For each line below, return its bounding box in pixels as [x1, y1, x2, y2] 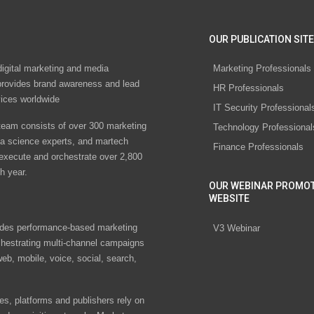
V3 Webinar [213, 222, 260, 233]
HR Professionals [213, 83, 284, 94]
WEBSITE [209, 193, 250, 205]
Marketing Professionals [213, 63, 311, 74]
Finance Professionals [213, 142, 303, 153]
